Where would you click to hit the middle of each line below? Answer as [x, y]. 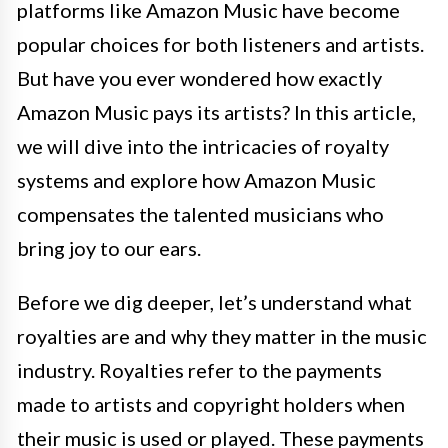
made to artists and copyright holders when [211, 404]
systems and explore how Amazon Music [196, 180]
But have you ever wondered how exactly [199, 78]
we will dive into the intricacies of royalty [203, 146]
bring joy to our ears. [109, 248]
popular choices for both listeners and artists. [220, 44]
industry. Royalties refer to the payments [199, 370]
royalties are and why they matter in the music [222, 336]
